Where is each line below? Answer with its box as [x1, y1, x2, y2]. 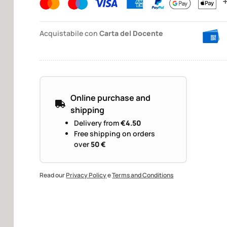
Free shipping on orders [74, 128, 156, 138]
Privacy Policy [66, 171, 107, 180]
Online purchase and [70, 92, 151, 103]
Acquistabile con [40, 28, 100, 39]
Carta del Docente [99, 28, 164, 39]
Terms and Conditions [112, 171, 174, 180]
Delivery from [74, 118, 121, 128]
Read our [40, 171, 66, 180]
